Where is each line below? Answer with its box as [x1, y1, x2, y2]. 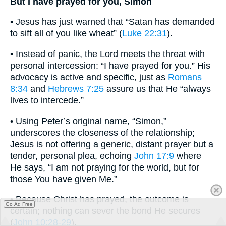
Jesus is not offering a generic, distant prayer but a [10, 139, 213, 149]
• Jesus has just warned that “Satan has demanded [10, 17, 215, 27]
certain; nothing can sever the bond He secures [10, 206, 200, 216]
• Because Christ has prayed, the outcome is [10, 194, 189, 205]
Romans [168, 72, 202, 83]
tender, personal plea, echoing [10, 150, 134, 161]
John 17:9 [134, 150, 174, 161]
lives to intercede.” [10, 95, 84, 106]
